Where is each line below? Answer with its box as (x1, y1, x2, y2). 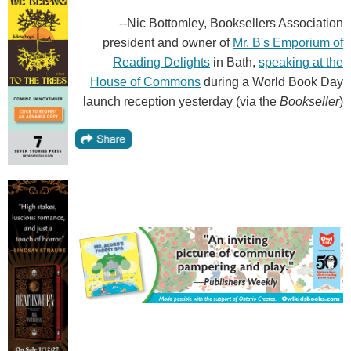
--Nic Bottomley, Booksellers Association (119, 16, 343, 31)
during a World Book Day (201, 75, 343, 89)
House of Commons (90, 75, 201, 89)
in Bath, (210, 56, 259, 70)
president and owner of (103, 36, 233, 50)
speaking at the (259, 56, 343, 70)
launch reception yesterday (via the (83, 95, 280, 109)
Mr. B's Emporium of (233, 36, 343, 50)
